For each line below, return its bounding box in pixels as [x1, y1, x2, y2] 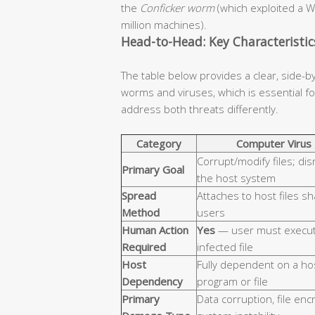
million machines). [121, 18, 207, 32]
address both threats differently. [121, 102, 278, 117]
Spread [122, 188, 156, 203]
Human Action [122, 223, 188, 238]
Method [122, 205, 160, 220]
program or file [197, 274, 268, 289]
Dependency [122, 274, 183, 289]
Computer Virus [236, 136, 311, 151]
